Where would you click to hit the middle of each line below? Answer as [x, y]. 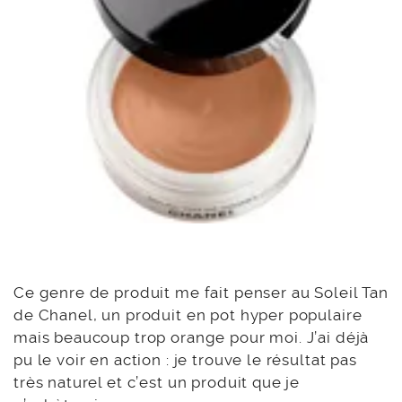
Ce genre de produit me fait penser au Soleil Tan [201, 292]
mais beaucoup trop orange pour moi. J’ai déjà [192, 337]
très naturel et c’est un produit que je [157, 382]
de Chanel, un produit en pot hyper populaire [188, 315]
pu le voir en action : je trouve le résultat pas [185, 359]
